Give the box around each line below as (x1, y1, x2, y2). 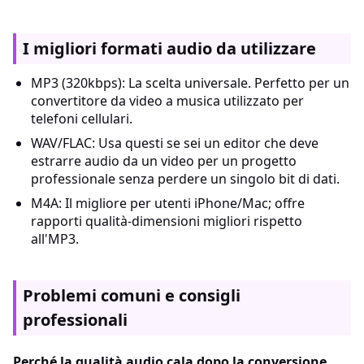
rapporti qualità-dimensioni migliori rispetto (31, 212, 302, 231)
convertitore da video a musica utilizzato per (31, 92, 304, 110)
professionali (23, 309, 128, 331)
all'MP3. (31, 230, 79, 249)
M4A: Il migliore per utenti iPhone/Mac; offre (31, 194, 305, 213)
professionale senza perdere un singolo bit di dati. (31, 170, 340, 188)
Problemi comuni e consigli (23, 284, 240, 307)
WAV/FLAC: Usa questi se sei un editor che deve (31, 134, 318, 153)
